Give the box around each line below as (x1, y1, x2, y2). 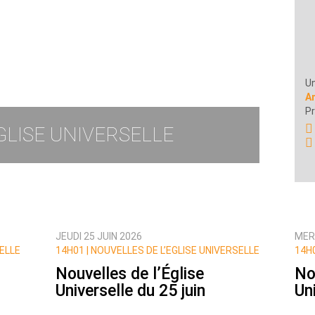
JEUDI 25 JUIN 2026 (56, 231, 142, 242)
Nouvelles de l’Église (56, 264, 204, 284)
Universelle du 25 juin (56, 281, 205, 301)
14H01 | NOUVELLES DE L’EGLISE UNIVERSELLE (56, 245, 259, 256)
